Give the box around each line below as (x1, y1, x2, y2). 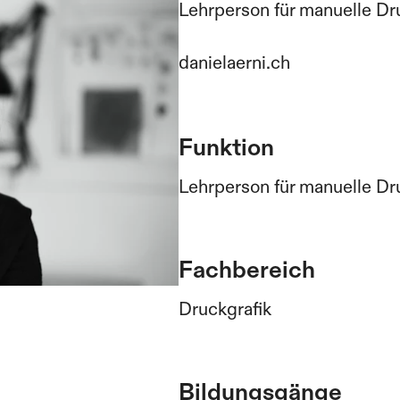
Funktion (179, 135, 274, 159)
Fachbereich (179, 257, 315, 281)
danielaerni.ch (179, 54, 290, 71)
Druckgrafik (179, 300, 271, 318)
